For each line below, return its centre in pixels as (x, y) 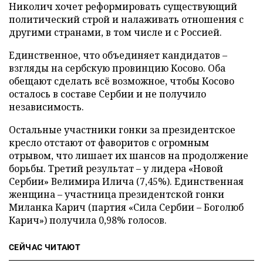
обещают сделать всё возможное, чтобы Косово (122, 81)
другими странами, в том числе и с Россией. (115, 32)
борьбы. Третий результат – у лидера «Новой (116, 168)
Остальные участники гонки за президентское (122, 130)
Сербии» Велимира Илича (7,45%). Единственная (126, 181)
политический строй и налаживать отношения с (126, 19)
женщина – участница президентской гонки (117, 194)
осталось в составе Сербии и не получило (107, 94)
